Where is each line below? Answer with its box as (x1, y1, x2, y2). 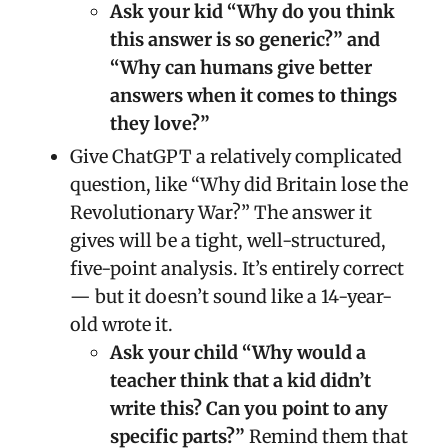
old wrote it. (70, 313, 177, 337)
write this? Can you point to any (110, 397, 388, 421)
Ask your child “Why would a (110, 341, 366, 365)
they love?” (110, 112, 210, 136)
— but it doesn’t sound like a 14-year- (70, 285, 392, 309)
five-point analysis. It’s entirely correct (70, 257, 404, 281)
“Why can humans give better (110, 56, 372, 80)
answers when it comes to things (110, 84, 397, 108)
